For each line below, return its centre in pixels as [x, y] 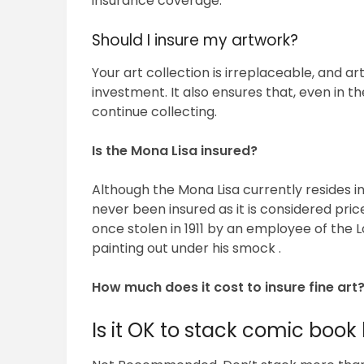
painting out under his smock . [187, 249]
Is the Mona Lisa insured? [175, 151]
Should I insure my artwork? [195, 41]
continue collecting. [155, 112]
